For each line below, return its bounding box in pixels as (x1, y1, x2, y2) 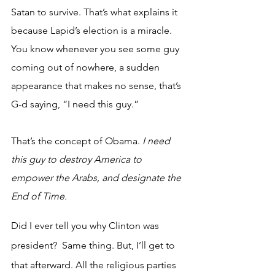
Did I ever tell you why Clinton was (11, 219, 161, 231)
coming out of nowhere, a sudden (11, 61, 162, 73)
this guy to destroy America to (11, 153, 144, 165)
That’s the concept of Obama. (11, 134, 142, 147)
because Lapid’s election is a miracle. (11, 24, 174, 36)
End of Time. (11, 190, 67, 202)
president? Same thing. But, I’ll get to (11, 239, 177, 251)
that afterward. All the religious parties (11, 258, 179, 271)
